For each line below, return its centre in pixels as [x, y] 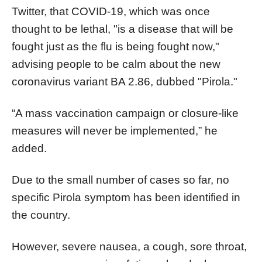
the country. [41, 215]
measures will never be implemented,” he [115, 130]
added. [29, 148]
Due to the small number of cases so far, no [120, 180]
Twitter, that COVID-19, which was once [111, 11]
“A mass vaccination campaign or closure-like [125, 113]
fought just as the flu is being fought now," [116, 46]
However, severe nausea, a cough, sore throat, [129, 246]
